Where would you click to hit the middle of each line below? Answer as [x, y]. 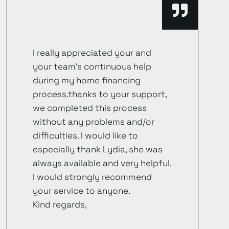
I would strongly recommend [93, 177]
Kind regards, [60, 205]
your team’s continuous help [92, 67]
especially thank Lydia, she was [98, 150]
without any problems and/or [94, 122]
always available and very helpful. [102, 163]
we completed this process [90, 108]
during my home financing [87, 81]
